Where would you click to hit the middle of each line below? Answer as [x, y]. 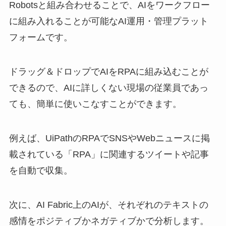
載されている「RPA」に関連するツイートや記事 [109, 154]
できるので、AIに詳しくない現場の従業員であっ [108, 88]
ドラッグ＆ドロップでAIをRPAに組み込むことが [108, 71]
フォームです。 [41, 38]
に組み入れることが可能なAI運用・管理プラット [108, 21]
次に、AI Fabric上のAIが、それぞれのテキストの [108, 205]
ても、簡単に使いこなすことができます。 [95, 104]
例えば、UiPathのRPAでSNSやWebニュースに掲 [109, 138]
